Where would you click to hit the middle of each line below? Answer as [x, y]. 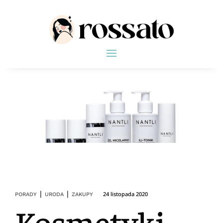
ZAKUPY [82, 194]
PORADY [26, 194]
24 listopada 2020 [125, 194]
